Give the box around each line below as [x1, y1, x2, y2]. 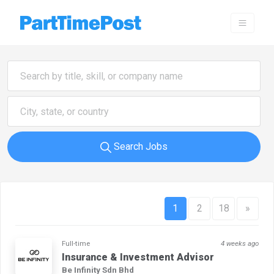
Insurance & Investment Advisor [62, 251, 214, 264]
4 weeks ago [221, 239, 259, 248]
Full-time [62, 239, 90, 248]
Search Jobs [111, 141, 168, 153]
